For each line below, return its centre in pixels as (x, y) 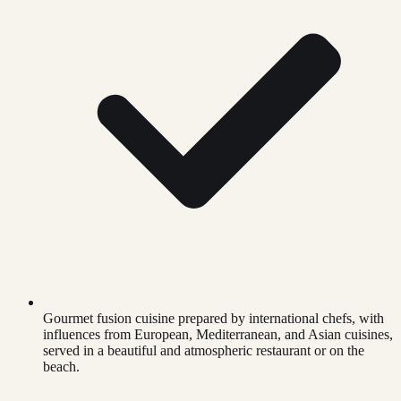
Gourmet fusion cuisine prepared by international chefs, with (213, 319)
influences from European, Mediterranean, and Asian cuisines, (218, 335)
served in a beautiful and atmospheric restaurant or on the (204, 351)
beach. (61, 367)
